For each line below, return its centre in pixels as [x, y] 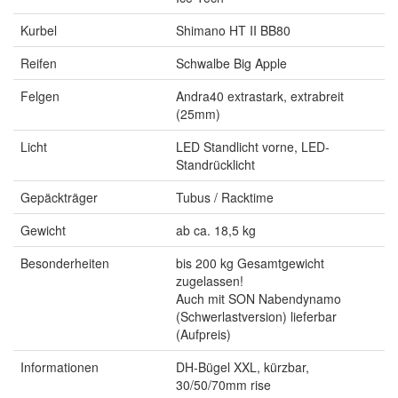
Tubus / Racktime [225, 197]
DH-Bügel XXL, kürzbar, [243, 366]
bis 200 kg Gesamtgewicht [250, 263]
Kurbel [39, 30]
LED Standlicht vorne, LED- [253, 146]
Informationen [60, 366]
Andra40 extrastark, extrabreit [260, 96]
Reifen [39, 63]
